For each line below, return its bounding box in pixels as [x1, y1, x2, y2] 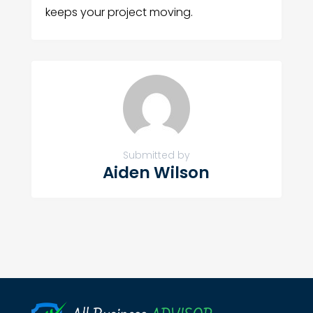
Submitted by [122, 148, 190, 163]
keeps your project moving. [45, 4, 193, 21]
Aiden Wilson [103, 161, 210, 184]
